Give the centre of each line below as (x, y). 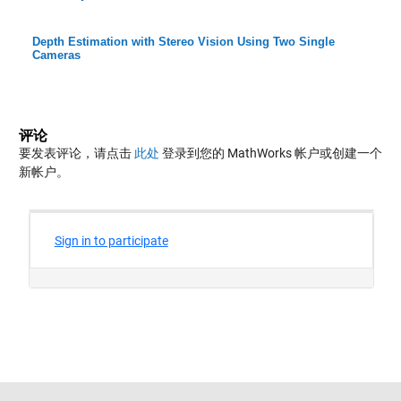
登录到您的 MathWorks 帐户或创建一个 (270, 154)
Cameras (56, 55)
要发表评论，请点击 (76, 154)
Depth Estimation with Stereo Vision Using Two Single (183, 42)
